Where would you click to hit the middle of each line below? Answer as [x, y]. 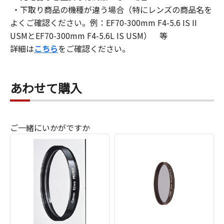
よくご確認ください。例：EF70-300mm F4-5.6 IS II [103, 22]
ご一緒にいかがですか [50, 127]
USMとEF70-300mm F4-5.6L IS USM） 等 [89, 35]
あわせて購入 [46, 87]
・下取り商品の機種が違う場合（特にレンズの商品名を [111, 9]
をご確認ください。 [94, 48]
